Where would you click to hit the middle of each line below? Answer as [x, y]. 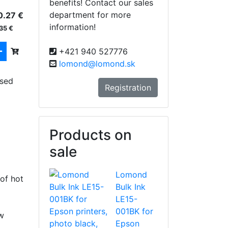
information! [73, 27]
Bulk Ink [131, 187]
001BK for [135, 211]
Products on [91, 135]
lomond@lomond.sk [97, 63]
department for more [90, 15]
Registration [128, 87]
